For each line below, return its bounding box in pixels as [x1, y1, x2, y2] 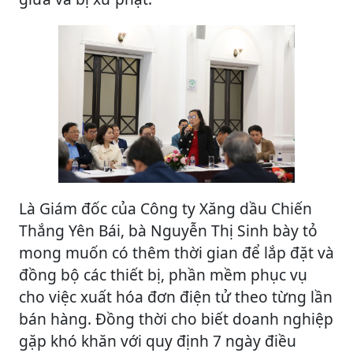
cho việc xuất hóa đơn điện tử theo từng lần [19, 286, 333, 308]
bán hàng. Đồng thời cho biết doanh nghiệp [19, 308, 333, 330]
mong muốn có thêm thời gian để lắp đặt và [19, 242, 334, 264]
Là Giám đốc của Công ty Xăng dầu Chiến [19, 198, 312, 220]
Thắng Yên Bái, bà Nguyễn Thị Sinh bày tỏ [19, 220, 318, 242]
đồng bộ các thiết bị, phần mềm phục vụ [19, 264, 307, 286]
